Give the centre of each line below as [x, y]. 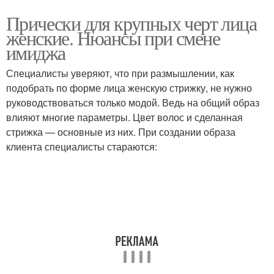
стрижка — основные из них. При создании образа [121, 132]
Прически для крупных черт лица [131, 23]
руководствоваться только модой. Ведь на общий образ [133, 102]
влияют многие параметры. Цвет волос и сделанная [124, 117]
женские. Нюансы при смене [113, 38]
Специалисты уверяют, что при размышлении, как [120, 73]
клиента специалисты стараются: [82, 146]
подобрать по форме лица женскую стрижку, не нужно [129, 88]
